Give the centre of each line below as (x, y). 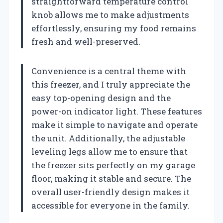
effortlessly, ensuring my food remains (114, 28)
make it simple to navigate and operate (114, 125)
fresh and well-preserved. (86, 42)
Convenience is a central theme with (109, 71)
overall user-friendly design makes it (111, 192)
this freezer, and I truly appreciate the (111, 85)
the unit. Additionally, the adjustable (108, 138)
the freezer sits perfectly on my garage (113, 165)
